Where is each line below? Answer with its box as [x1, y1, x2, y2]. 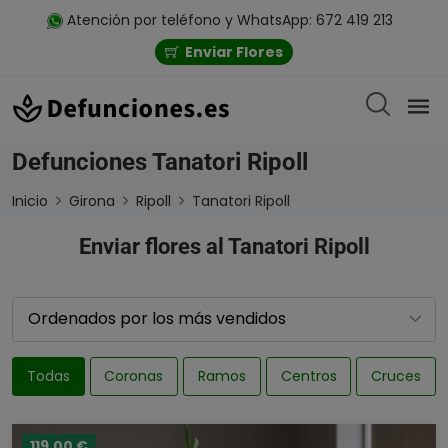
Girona [69, 190, 115, 211]
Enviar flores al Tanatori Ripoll [78, 233, 370, 259]
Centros [280, 365, 337, 386]
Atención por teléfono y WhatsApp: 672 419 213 [63, 10, 393, 30]
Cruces [371, 365, 422, 386]
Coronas [104, 365, 164, 386]
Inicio [12, 190, 48, 211]
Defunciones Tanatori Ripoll [12, 147, 308, 176]
